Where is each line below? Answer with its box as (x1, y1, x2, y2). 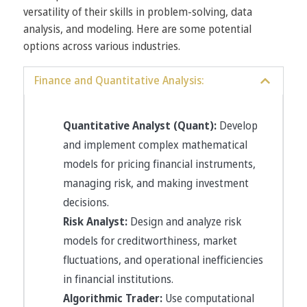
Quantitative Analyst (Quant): (63, 118, 217, 135)
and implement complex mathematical (63, 137, 247, 154)
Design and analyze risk (127, 214, 241, 231)
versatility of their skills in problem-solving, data (23, 4, 252, 21)
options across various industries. (23, 38, 180, 56)
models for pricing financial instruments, (63, 156, 256, 173)
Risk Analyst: (63, 214, 127, 231)
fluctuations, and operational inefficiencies (63, 252, 263, 269)
